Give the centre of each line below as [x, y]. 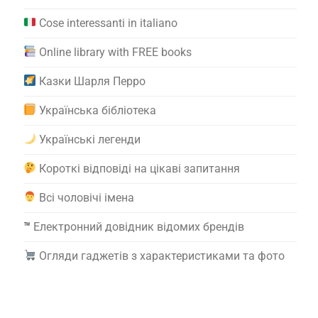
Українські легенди [90, 139]
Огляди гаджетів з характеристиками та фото [162, 256]
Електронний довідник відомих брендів [139, 226]
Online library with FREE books [116, 52]
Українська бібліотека [98, 110]
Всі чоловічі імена [87, 197]
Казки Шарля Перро [93, 81]
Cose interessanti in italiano [109, 23]
